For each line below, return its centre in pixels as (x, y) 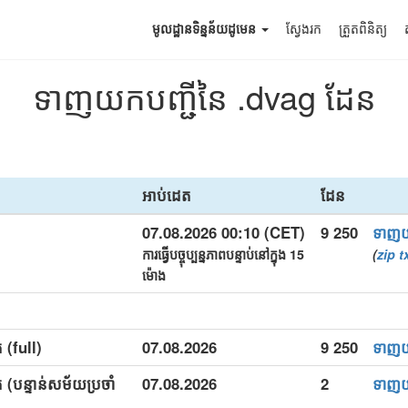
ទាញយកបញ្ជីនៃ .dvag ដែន (204, 96)
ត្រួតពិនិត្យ (363, 29)
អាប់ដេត (167, 195)
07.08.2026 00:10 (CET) (224, 232)
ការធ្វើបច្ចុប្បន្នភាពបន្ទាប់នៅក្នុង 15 (223, 254)
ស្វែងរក (304, 29)
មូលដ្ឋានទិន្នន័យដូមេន (206, 29)
